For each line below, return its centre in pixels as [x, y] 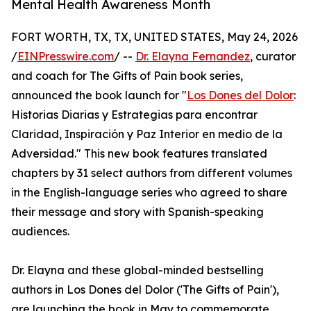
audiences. [40, 232]
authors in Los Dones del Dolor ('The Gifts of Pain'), [145, 290]
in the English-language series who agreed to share [149, 193]
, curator [273, 57]
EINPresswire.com [66, 57]
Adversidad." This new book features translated [139, 154]
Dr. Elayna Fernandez [193, 57]
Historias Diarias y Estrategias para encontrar [134, 115]
